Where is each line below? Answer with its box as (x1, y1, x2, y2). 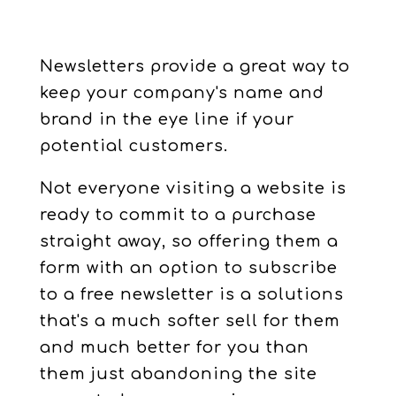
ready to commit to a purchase (39, 206, 316, 224)
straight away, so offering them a (39, 232, 339, 250)
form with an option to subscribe (39, 259, 338, 277)
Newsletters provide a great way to (39, 57, 350, 75)
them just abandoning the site (39, 365, 317, 383)
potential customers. (39, 137, 228, 155)
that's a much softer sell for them (39, 312, 340, 330)
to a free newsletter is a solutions (39, 286, 344, 303)
